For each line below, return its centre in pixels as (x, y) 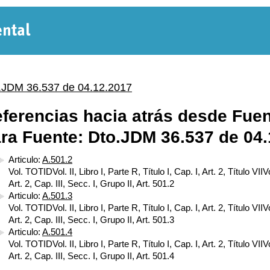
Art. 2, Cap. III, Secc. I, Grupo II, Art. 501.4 (91, 256)
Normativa (84, 37)
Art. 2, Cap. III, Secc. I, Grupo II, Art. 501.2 (91, 184)
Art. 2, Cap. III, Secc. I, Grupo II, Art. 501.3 (91, 220)
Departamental (104, 66)
